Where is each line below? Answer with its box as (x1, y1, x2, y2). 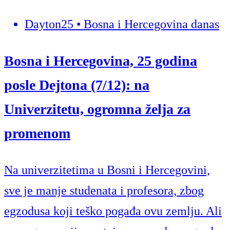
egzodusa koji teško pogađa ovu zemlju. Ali (4, 204, 222, 218)
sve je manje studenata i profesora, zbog (4, 184, 204, 197)
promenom (4, 125, 70, 141)
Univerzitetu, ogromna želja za (4, 101, 190, 117)
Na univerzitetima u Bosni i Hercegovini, (4, 163, 210, 177)
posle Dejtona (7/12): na (4, 76, 149, 93)
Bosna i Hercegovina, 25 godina (4, 52, 197, 69)
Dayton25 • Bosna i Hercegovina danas (25, 17, 219, 31)
